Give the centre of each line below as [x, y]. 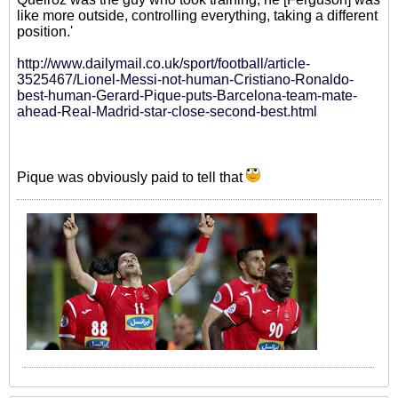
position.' [45, 32]
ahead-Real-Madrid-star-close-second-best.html [167, 111]
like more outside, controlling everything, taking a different [197, 16]
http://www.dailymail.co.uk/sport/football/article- [163, 64]
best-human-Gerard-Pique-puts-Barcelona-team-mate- [187, 96]
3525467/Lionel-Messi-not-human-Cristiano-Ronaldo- [185, 80]
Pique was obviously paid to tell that [131, 177]
